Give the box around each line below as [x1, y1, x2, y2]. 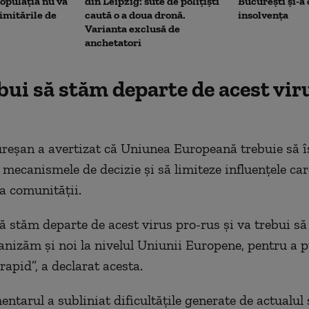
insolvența [238, 8, 289, 21]
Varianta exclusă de [85, 21, 180, 35]
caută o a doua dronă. [85, 8, 186, 21]
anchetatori [85, 35, 141, 49]
